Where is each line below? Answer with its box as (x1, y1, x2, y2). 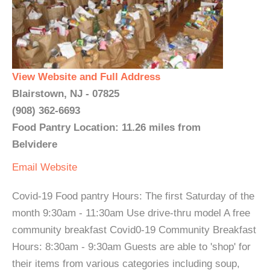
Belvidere (12, 139, 57, 150)
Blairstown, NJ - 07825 (12, 88, 119, 99)
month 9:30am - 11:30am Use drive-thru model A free (12, 207, 250, 219)
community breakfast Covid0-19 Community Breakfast (12, 224, 256, 236)
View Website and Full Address (12, 71, 160, 83)
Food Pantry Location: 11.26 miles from (12, 122, 201, 133)
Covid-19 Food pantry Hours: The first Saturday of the (12, 190, 254, 202)
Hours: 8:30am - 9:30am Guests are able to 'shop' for (12, 241, 251, 253)
